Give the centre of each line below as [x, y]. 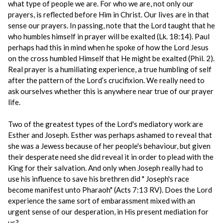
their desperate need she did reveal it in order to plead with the [111, 157]
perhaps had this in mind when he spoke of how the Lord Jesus [108, 47]
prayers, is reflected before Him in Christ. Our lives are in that [109, 14]
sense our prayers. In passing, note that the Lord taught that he [111, 25]
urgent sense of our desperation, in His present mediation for [108, 212]
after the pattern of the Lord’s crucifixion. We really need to [106, 80]
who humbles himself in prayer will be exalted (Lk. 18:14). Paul [109, 36]
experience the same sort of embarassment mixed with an [102, 201]
